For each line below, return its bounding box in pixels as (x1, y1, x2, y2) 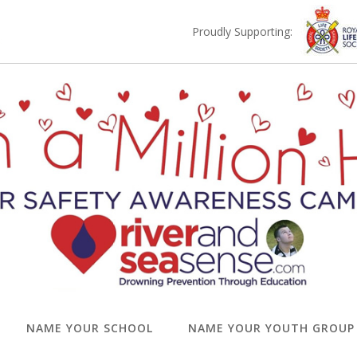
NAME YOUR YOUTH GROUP (188, 320, 355, 335)
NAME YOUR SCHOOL (26, 320, 154, 335)
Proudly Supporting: (191, 24, 292, 39)
